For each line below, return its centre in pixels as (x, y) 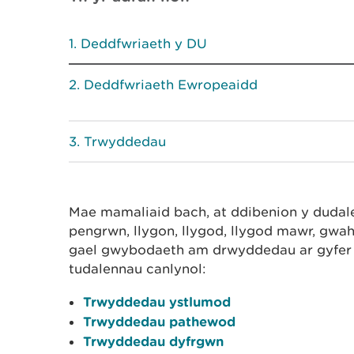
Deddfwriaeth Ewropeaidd (171, 85)
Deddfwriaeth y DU (144, 43)
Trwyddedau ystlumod (157, 301)
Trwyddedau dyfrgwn (153, 341)
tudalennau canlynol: (137, 269)
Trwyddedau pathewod (159, 321)
